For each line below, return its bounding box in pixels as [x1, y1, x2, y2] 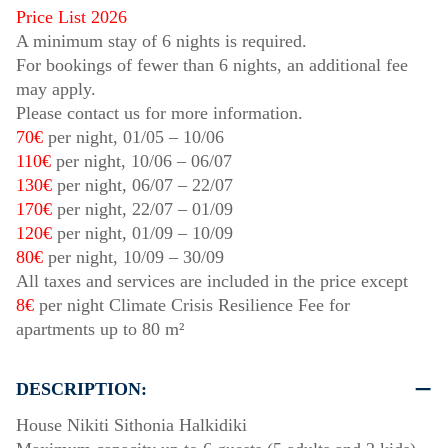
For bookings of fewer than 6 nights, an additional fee [16, 55, 408, 76]
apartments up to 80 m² [16, 319, 184, 340]
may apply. [16, 79, 96, 100]
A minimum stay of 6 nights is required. [16, 31, 307, 52]
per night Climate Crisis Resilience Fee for [34, 295, 350, 316]
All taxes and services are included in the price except [16, 271, 408, 292]
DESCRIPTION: [16, 379, 147, 400]
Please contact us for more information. [16, 103, 303, 124]
